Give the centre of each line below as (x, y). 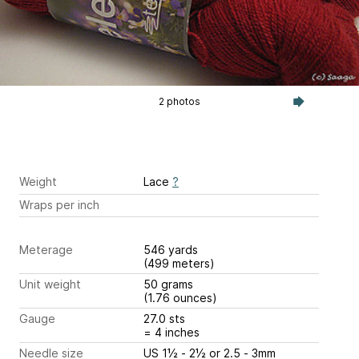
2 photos (179, 101)
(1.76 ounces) (180, 298)
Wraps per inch (59, 204)
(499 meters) (179, 264)
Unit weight (50, 284)
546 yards (172, 250)
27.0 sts (166, 319)
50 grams (170, 284)
